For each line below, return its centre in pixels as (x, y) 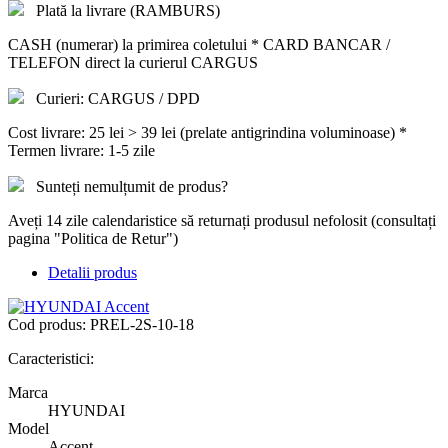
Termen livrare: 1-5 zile (81, 150)
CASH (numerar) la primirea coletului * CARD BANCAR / (199, 44)
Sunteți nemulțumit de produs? (132, 186)
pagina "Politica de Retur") (93, 238)
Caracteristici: (51, 358)
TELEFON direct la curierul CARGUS (133, 62)
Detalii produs (92, 272)
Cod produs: (49, 324)
